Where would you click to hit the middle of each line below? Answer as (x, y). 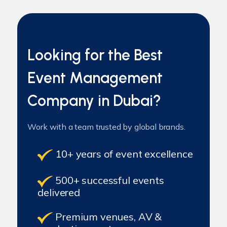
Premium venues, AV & (107, 217)
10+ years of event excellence (123, 154)
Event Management (95, 78)
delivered (59, 192)
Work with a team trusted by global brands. (106, 127)
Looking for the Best (95, 55)
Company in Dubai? (94, 101)
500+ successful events (108, 180)
